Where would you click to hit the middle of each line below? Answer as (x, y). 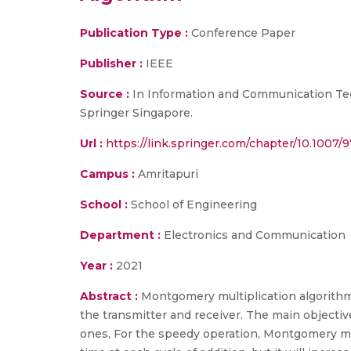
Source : (105, 94)
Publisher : (113, 63)
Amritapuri (166, 174)
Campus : (107, 174)
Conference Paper (242, 33)
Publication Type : (134, 33)
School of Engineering (192, 204)
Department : (120, 235)
